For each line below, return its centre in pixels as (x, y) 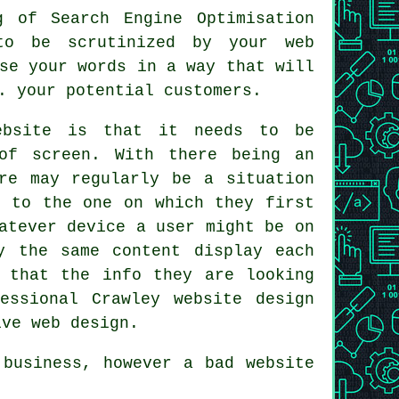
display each (248, 251)
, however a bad (164, 363)
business (43, 363)
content (147, 251)
